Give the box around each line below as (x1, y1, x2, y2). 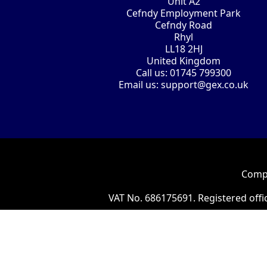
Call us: (136, 66, 170, 80)
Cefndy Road (155, 18, 213, 32)
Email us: (119, 78, 162, 92)
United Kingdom (147, 54, 221, 68)
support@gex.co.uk (161, 78, 249, 92)
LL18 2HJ (164, 42, 203, 56)
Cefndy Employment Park (126, 7, 241, 20)
